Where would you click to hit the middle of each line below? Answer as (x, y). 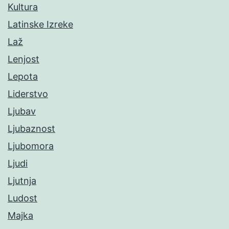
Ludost (22, 198)
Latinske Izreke (40, 25)
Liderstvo (28, 94)
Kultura (23, 7)
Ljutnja (22, 181)
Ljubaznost (31, 129)
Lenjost (24, 59)
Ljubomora (31, 146)
